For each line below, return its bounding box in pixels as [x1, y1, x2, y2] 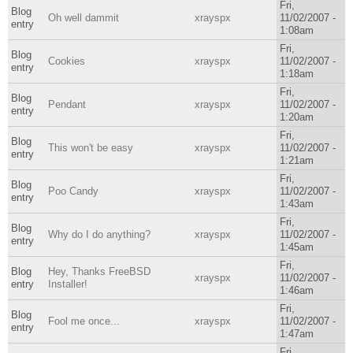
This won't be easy [47, 141, 133, 154]
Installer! [47, 277, 87, 290]
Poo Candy [47, 184, 98, 197]
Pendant [47, 98, 86, 110]
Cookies [47, 54, 85, 67]
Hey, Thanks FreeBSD [47, 265, 150, 277]
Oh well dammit [47, 11, 119, 24]
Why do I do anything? [47, 228, 150, 240]
